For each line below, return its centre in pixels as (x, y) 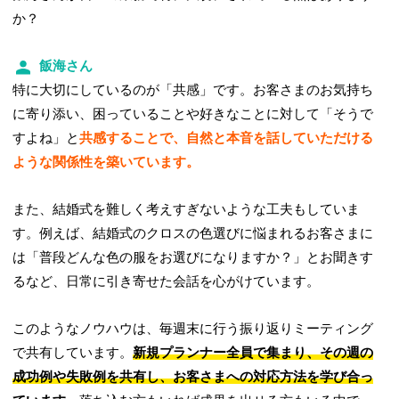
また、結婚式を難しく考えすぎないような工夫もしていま (187, 210)
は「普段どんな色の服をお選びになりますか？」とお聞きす (193, 258)
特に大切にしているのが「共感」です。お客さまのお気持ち (193, 90)
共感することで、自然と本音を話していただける (227, 138)
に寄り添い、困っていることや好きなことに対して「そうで (193, 114)
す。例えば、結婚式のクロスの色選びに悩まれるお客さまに (193, 234)
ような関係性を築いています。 (106, 163)
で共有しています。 (73, 353)
